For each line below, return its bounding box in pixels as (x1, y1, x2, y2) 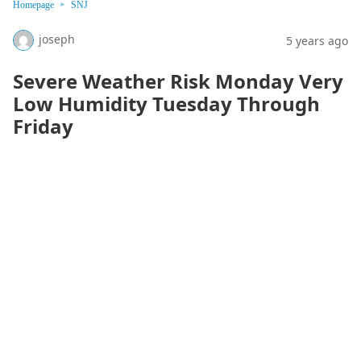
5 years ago (286, 32, 348, 48)
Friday (13, 113, 73, 139)
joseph (39, 31, 75, 47)
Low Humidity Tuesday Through (13, 90, 320, 117)
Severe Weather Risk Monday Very (13, 68, 343, 94)
